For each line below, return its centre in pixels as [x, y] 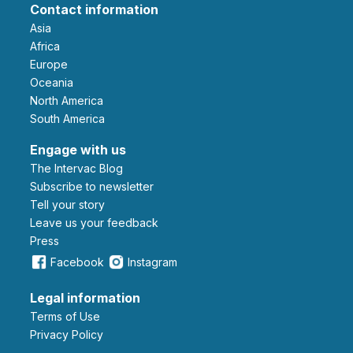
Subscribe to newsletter [95, 187]
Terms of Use [69, 317]
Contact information [94, 10]
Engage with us [78, 150]
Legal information [85, 298]
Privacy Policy [70, 335]
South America [71, 119]
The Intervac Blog [80, 169]
